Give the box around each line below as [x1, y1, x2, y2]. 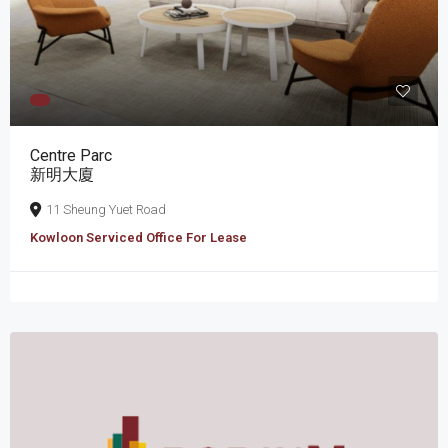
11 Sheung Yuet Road [46, 201, 166, 217]
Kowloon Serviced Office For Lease [30, 229, 247, 245]
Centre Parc [30, 145, 112, 165]
